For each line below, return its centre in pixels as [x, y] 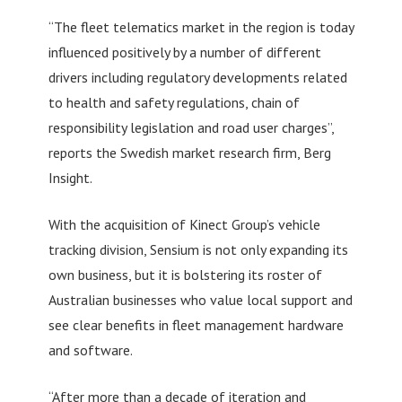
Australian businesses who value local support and [200, 299]
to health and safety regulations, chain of [174, 102]
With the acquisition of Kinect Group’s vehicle [184, 224]
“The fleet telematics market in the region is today [201, 26]
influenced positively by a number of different [184, 52]
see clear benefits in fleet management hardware [196, 324]
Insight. [70, 177]
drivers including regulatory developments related [197, 77]
